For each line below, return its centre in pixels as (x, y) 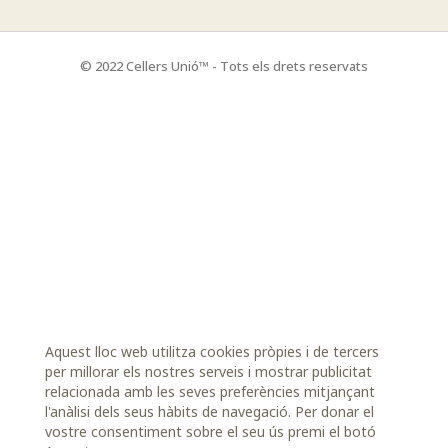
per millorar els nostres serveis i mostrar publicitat (208, 371)
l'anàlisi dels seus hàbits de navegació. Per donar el (209, 411)
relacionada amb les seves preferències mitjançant (210, 391)
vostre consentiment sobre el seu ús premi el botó (210, 431)
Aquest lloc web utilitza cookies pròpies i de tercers (212, 351)
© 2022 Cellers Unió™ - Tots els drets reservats (224, 66)
